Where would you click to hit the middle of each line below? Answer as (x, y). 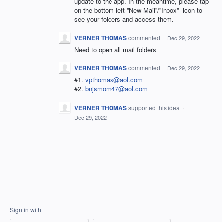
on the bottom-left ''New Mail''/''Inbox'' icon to (138, 10)
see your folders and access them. (124, 19)
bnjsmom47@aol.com (116, 89)
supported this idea (155, 107)
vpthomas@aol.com (114, 80)
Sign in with (26, 209)
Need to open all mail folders (115, 50)
